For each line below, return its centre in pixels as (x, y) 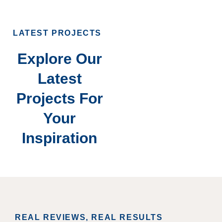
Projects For (59, 99)
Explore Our (59, 59)
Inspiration (59, 138)
